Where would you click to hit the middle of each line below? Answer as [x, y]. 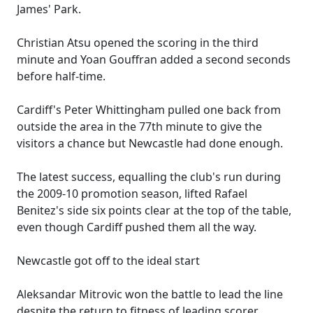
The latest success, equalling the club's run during [149, 177]
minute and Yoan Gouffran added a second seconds [154, 59]
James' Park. [49, 9]
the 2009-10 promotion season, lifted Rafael [132, 194]
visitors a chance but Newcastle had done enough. [150, 143]
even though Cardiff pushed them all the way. [137, 227]
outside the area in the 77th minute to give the [139, 126]
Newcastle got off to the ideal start [108, 261]
